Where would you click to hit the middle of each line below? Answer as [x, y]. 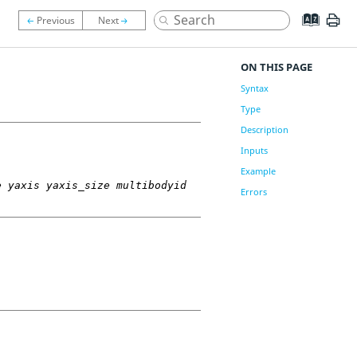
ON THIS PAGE [276, 67]
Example [258, 171]
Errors [253, 192]
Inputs [254, 150]
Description [264, 129]
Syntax [254, 88]
